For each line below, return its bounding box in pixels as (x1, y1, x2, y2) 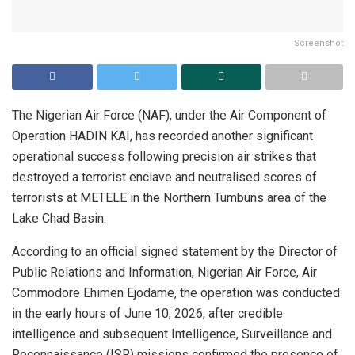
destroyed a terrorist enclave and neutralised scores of (12, 169, 317, 185)
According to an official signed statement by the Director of (12, 243, 338, 259)
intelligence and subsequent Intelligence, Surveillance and (12, 326, 332, 342)
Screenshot (294, 37, 343, 48)
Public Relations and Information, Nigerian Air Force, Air (12, 264, 317, 280)
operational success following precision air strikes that (12, 148, 316, 164)
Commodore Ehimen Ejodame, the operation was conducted (12, 284, 340, 300)
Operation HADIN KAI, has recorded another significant (12, 128, 313, 143)
